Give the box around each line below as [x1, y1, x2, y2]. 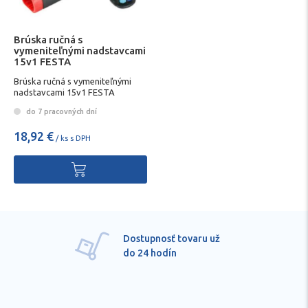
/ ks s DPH [54, 133, 91, 142]
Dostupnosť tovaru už [123, 232, 220, 244]
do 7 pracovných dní [24, 107, 97, 115]
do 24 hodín [123, 247, 177, 258]
